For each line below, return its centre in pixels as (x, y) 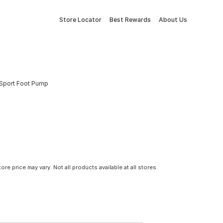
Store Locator (80, 20)
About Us (173, 20)
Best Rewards (130, 20)
